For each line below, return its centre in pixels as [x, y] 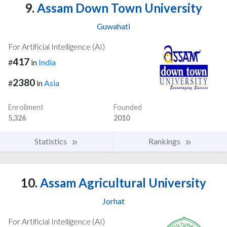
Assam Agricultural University [122, 182]
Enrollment [26, 107]
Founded [128, 107]
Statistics [51, 141]
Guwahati [113, 26]
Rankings [165, 141]
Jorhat [113, 201]
